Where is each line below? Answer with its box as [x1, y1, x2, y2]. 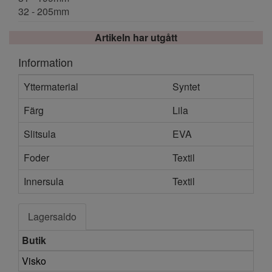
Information [18, 54, 73, 70]
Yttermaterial [24, 80, 78, 94]
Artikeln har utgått [95, 30, 177, 45]
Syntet [172, 80, 200, 94]
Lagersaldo [28, 209, 76, 224]
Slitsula [24, 127, 56, 141]
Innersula [24, 174, 64, 189]
